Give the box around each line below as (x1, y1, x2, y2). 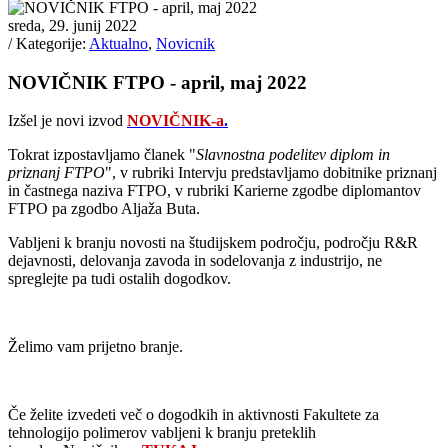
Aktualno (89, 34, 148, 52)
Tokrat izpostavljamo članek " (8, 146, 196, 164)
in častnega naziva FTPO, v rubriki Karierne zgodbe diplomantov (8, 182, 421, 200)
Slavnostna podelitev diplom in (196, 146, 390, 164)
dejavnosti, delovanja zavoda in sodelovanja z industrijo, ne (8, 252, 382, 270)
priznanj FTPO (8, 164, 105, 182)
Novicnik (156, 34, 215, 52)
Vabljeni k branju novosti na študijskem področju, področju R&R (8, 234, 418, 252)
